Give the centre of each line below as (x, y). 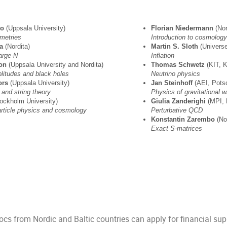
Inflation (162, 56)
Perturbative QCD (177, 110)
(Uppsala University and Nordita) (69, 65)
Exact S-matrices (176, 129)
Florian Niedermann (183, 28)
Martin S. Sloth (174, 47)
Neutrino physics (175, 74)
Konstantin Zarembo (184, 120)
